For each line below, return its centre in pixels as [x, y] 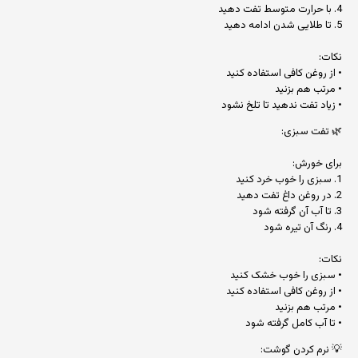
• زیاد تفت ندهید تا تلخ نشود [282, 106]
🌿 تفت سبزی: [312, 132]
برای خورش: [317, 164]
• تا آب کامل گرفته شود [294, 324]
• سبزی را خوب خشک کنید [286, 276]
